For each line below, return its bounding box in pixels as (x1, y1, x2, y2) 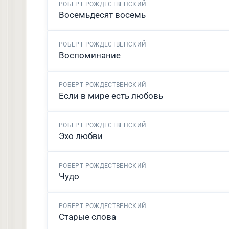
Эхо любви (59, 131, 103, 141)
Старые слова (59, 212, 116, 222)
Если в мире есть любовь (59, 90, 163, 101)
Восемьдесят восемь (59, 10, 146, 20)
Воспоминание (59, 50, 121, 60)
